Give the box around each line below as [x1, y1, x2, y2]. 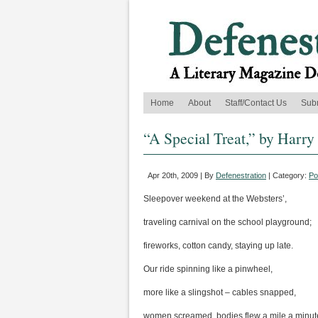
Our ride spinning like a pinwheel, [143, 264, 273, 274]
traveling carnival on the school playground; [143, 217, 312, 227]
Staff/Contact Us [225, 98, 287, 108]
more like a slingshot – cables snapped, [143, 287, 296, 297]
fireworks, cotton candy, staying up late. [143, 241, 293, 251]
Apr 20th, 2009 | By [148, 171, 216, 180]
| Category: [266, 171, 309, 180]
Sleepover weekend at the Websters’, [143, 194, 287, 204]
